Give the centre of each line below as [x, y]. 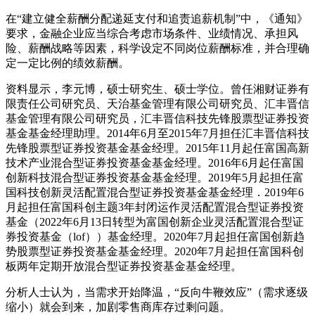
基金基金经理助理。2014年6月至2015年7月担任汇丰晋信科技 [157, 133]
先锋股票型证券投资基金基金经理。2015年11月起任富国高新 [157, 148]
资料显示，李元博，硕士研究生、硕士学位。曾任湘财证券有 [157, 89]
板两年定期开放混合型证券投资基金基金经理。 [124, 266]
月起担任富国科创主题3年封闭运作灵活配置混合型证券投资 [155, 207]
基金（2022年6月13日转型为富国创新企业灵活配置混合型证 [155, 221]
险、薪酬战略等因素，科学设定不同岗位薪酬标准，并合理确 [157, 48]
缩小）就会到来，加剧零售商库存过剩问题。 [118, 307]
